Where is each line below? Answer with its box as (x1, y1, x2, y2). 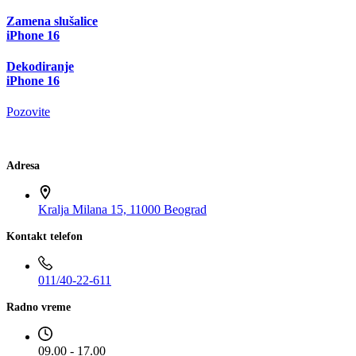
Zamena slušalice (6, 14, 98, 28)
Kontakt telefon (6, 230, 83, 243)
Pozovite (6, 105, 50, 119)
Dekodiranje (6, 60, 74, 74)
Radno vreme (6, 300, 71, 314)
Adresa (6, 159, 40, 172)
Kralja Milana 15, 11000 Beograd (38, 203, 207, 217)
